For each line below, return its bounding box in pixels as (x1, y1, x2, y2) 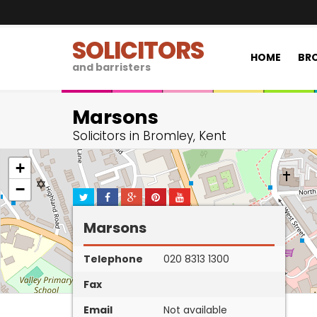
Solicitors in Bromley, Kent (73, 127, 226, 144)
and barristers (72, 60, 151, 74)
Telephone (83, 252, 143, 266)
